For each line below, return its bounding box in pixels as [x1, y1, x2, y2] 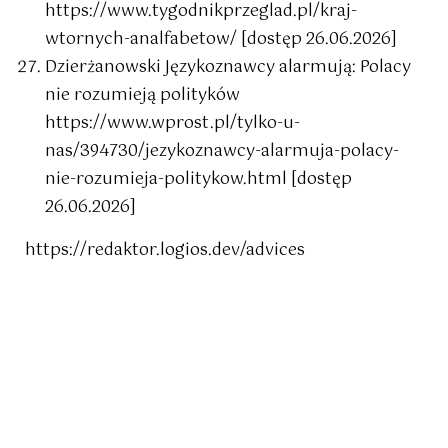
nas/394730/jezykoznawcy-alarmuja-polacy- [45, 138, 399, 166]
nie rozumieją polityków [45, 82, 240, 110]
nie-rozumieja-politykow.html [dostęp [45, 166, 352, 194]
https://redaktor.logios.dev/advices [25, 237, 305, 265]
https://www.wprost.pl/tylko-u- [45, 110, 300, 138]
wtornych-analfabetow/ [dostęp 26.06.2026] [45, 26, 397, 54]
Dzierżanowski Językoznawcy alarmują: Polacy [45, 54, 411, 82]
